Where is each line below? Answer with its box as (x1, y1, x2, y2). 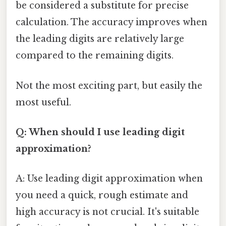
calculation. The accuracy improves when (16, 17, 207, 28)
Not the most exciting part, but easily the (16, 80, 202, 91)
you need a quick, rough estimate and (16, 190, 188, 201)
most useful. (16, 96, 71, 108)
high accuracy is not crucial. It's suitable (16, 206, 199, 218)
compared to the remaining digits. (16, 50, 174, 62)
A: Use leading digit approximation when (16, 173, 203, 185)
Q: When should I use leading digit (16, 126, 185, 138)
